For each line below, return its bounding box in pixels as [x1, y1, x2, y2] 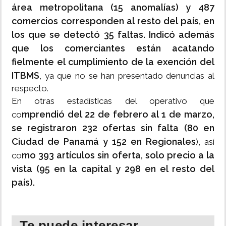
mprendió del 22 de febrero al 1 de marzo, [22, 109, 214, 120]
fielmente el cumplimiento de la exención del [12, 56, 214, 68]
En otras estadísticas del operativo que [12, 96, 214, 106]
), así [196, 137, 214, 147]
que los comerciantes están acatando [12, 43, 214, 54]
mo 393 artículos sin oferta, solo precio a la [22, 150, 214, 161]
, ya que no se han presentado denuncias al [39, 71, 214, 81]
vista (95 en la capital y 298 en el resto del [12, 163, 214, 175]
